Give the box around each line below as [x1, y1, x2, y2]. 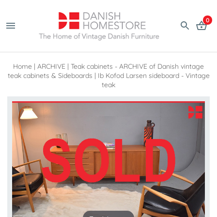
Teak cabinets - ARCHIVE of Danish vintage [71, 62, 204, 71]
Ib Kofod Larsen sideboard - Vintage [97, 71, 210, 80]
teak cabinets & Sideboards [7, 71, 93, 80]
